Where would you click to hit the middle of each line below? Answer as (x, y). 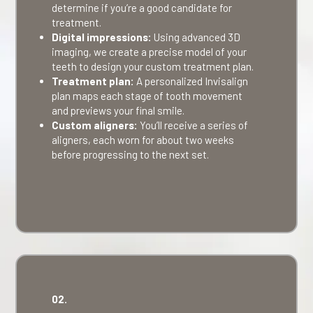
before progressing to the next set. (131, 154)
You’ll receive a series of (193, 125)
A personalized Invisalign (191, 81)
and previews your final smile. (118, 110)
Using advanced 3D (196, 37)
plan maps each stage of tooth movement (147, 96)
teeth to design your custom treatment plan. (153, 66)
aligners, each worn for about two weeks (143, 140)
